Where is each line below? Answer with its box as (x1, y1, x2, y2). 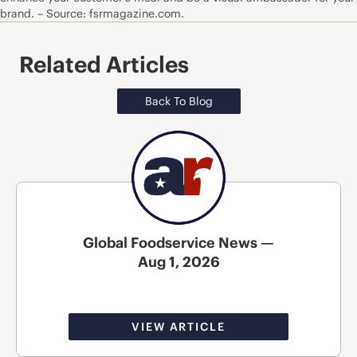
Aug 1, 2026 (137, 252, 220, 271)
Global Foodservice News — (83, 233, 274, 252)
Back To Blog (144, 94, 213, 109)
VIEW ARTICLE (131, 319, 226, 334)
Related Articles (19, 50, 189, 80)
